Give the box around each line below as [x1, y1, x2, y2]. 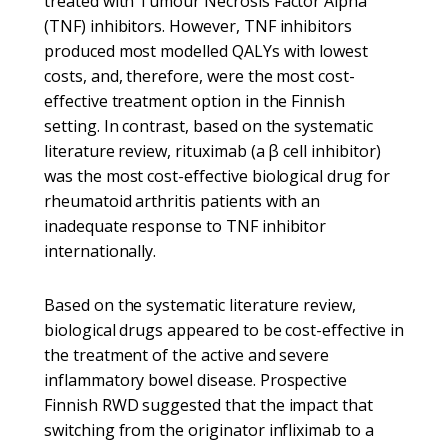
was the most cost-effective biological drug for [44, 165, 390, 187]
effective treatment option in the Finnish [44, 90, 346, 112]
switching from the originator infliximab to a [44, 419, 374, 441]
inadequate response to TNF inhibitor [44, 215, 327, 237]
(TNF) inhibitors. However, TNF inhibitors [44, 15, 353, 37]
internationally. [44, 240, 157, 262]
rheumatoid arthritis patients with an [44, 190, 321, 212]
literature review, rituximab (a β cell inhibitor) [44, 140, 381, 162]
